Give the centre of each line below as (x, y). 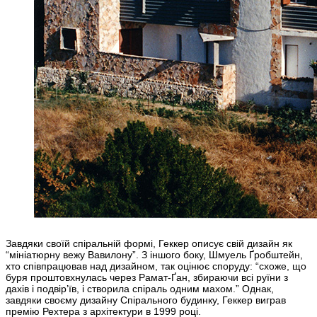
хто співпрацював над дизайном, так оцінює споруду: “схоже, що (156, 266)
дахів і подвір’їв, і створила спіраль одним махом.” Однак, (140, 289)
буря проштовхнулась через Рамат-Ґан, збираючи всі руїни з (147, 278)
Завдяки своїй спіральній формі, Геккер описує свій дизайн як (149, 244)
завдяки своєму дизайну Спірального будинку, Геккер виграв (146, 300)
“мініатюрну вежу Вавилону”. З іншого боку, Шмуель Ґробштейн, (154, 255)
